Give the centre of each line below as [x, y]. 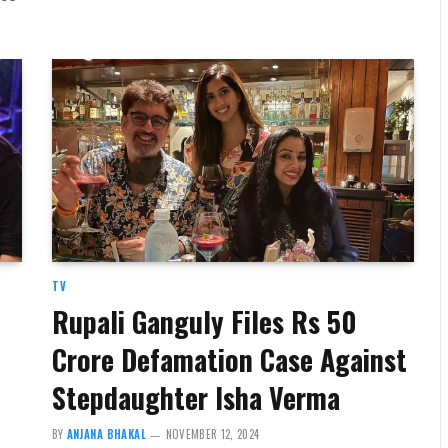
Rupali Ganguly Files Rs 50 [204, 322]
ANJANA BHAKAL [106, 434]
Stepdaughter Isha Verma [195, 398]
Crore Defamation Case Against [229, 360]
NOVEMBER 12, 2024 [212, 434]
